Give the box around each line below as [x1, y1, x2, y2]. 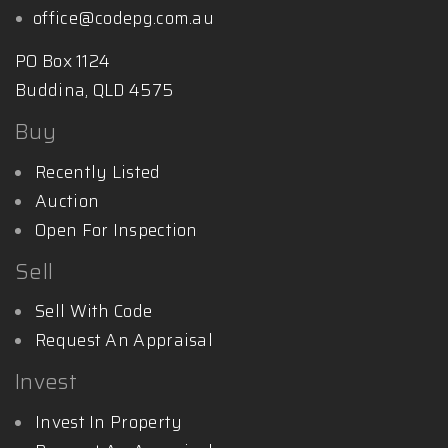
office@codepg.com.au [33, 4, 214, 31]
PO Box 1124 [15, 48, 111, 74]
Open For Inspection [35, 216, 198, 243]
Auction [35, 187, 100, 214]
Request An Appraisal [35, 327, 213, 353]
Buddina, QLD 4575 [15, 77, 174, 103]
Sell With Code [35, 298, 153, 324]
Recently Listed [35, 158, 161, 185]
